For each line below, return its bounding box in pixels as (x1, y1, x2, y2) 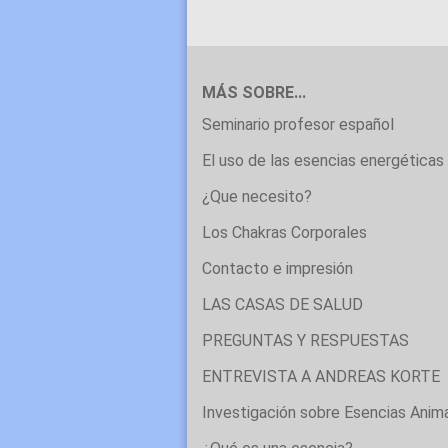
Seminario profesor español (202, 115, 394, 134)
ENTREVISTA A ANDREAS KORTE (202, 367, 440, 386)
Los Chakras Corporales (202, 223, 367, 242)
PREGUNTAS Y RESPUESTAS (202, 331, 409, 350)
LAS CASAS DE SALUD (202, 295, 363, 314)
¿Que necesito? (202, 187, 312, 206)
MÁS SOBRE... (202, 83, 306, 102)
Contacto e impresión (202, 259, 353, 278)
